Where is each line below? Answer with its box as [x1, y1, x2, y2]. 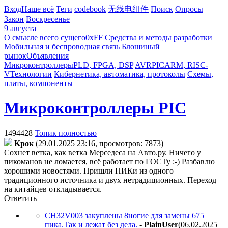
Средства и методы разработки [105, 33, 212, 42]
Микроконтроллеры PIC [4, 99, 186, 118]
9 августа [4, 24, 36, 33]
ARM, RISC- [164, 61, 208, 69]
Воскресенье [26, 15, 70, 23]
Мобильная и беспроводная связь [4, 42, 120, 51]
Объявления [26, 51, 69, 60]
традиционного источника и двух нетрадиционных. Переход [4, 175, 216, 184]
